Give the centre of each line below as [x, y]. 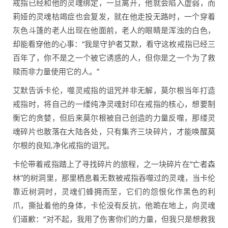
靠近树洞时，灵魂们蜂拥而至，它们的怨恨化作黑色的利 [114, 192]
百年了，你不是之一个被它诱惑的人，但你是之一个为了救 [114, 58]
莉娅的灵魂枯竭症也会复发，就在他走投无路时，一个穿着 [114, 17]
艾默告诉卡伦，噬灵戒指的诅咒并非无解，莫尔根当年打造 [114, 90]
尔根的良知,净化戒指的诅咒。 [63, 145]
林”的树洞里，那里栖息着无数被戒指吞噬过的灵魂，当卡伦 [114, 178]
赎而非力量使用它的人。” [56, 72]
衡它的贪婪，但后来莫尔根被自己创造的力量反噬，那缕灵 [114, 118]
